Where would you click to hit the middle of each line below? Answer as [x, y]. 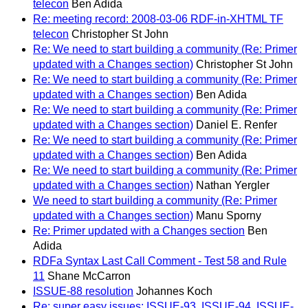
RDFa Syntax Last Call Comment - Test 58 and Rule [160, 261]
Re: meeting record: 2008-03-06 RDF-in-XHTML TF [158, 19]
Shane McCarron [89, 276]
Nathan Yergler [233, 186]
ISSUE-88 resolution [83, 291]
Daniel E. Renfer [236, 125]
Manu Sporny [229, 216]
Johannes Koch [174, 291]
